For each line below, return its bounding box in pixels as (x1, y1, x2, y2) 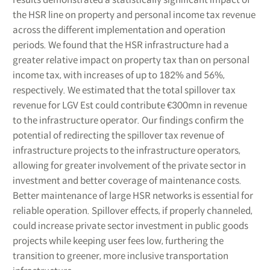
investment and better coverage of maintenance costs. (12, 174, 242, 186)
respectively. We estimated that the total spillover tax (12, 84, 236, 96)
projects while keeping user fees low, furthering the (12, 234, 224, 246)
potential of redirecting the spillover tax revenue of (12, 129, 224, 141)
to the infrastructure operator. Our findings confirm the (12, 114, 243, 126)
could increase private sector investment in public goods (12, 219, 248, 231)
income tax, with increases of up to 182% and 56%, (12, 69, 225, 81)
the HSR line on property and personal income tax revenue (12, 8, 256, 20)
